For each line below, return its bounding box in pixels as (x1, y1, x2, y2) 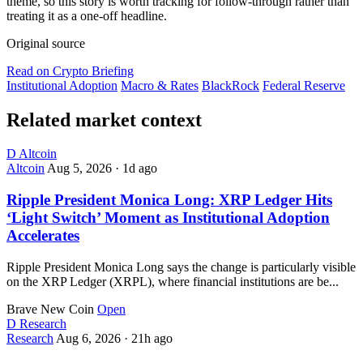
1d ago (122, 161, 157, 176)
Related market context (6, 109, 202, 130)
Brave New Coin (6, 301, 94, 316)
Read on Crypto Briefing (6, 63, 134, 78)
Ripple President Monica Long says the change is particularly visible (6, 259, 356, 274)
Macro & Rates (121, 78, 199, 92)
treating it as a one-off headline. (6, 8, 167, 23)
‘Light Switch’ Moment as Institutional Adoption (6, 209, 330, 227)
